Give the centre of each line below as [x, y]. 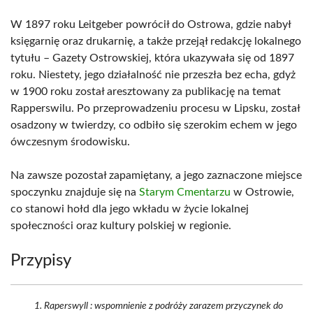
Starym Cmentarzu [185, 192]
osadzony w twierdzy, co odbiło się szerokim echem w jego [154, 125]
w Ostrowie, [262, 192]
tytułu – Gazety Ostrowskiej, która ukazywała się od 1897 [152, 58]
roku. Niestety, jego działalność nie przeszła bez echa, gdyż [153, 75]
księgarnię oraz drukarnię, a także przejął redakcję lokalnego [156, 41]
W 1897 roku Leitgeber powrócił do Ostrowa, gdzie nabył [151, 24]
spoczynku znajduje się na [75, 192]
